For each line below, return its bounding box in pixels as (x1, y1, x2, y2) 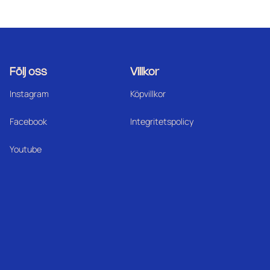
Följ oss (9, 67, 47, 78)
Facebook (9, 115, 47, 127)
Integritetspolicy (130, 115, 194, 127)
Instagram (9, 88, 49, 100)
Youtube (9, 143, 42, 155)
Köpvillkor (130, 88, 166, 100)
